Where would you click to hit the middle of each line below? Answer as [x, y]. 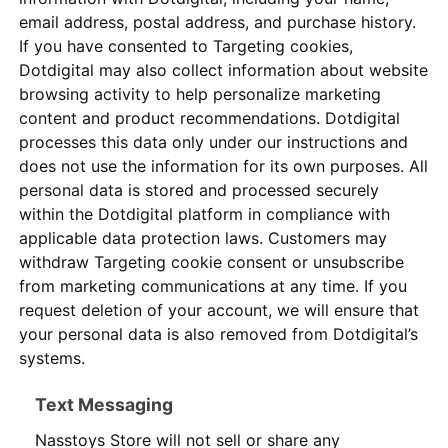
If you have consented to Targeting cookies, [186, 46]
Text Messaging [104, 405]
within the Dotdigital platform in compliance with [205, 214]
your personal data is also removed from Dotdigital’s [219, 334]
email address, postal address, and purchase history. [218, 22]
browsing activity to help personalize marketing [200, 94]
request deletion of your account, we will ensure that [219, 310]
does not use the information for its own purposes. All [224, 166]
